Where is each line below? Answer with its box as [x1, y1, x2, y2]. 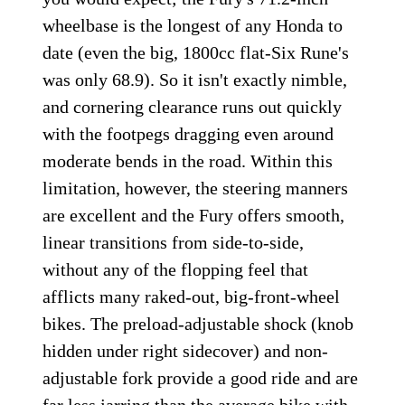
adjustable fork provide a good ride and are [42, 368, 359, 389]
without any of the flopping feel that [42, 259, 309, 280]
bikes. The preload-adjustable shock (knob [42, 314, 354, 334]
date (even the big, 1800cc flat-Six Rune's [42, 42, 350, 63]
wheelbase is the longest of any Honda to [42, 15, 344, 36]
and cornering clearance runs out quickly [42, 97, 343, 118]
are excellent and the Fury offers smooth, [42, 205, 345, 226]
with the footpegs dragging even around [42, 124, 334, 145]
